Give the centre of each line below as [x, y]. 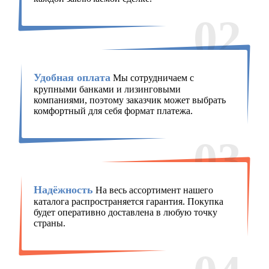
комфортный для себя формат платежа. [113, 111]
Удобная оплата [72, 78]
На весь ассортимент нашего [153, 190]
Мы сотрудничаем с [152, 78]
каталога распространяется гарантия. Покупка [128, 202]
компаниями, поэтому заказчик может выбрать [129, 100]
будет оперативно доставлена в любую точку [125, 213]
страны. [49, 223]
